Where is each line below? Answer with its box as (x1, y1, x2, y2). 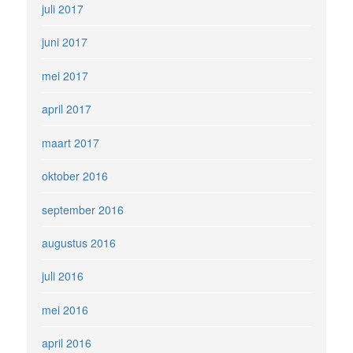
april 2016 (42, 335, 92, 351)
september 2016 (42, 201, 124, 217)
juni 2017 (42, 34, 88, 50)
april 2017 (42, 101, 92, 117)
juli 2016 (42, 268, 84, 284)
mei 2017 (42, 68, 89, 84)
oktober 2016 (42, 168, 109, 184)
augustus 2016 (42, 235, 117, 251)
